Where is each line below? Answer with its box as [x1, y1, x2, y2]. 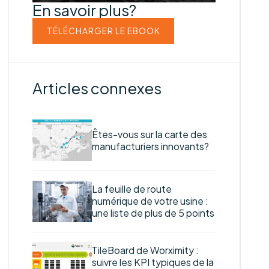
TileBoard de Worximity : [91, 244, 199, 257]
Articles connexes [32, 77, 162, 98]
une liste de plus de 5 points [91, 207, 214, 220]
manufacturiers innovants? [91, 140, 209, 153]
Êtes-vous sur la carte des [91, 128, 207, 141]
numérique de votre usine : [91, 195, 208, 208]
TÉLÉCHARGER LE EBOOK [46, 25, 160, 36]
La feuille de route [91, 183, 172, 196]
